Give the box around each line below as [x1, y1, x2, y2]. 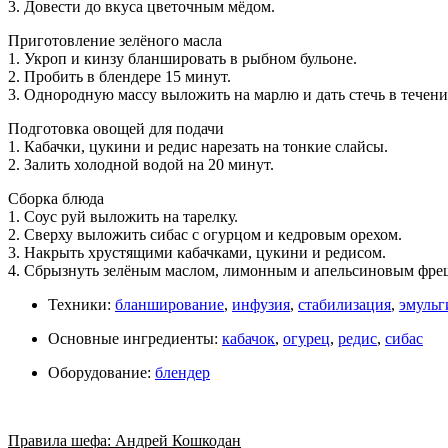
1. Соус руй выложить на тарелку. [8, 207, 238, 225]
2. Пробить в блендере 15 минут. [8, 67, 231, 85]
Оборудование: [48, 363, 151, 381]
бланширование [115, 295, 224, 313]
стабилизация [298, 295, 391, 313]
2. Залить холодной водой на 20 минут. [8, 155, 274, 173]
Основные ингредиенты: [48, 329, 218, 347]
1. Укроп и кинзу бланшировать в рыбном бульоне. [8, 49, 357, 67]
